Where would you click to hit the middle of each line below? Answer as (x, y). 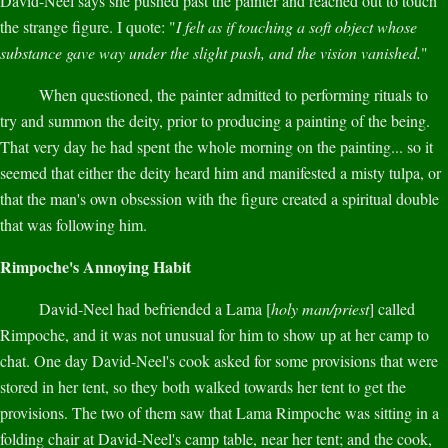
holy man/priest (320, 308)
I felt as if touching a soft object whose (296, 26)
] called (392, 308)
